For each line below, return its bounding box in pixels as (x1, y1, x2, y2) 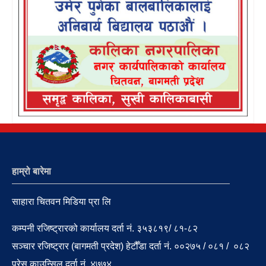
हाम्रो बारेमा (12, 166, 51, 177)
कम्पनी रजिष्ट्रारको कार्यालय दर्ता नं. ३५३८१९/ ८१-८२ (12, 223, 198, 234)
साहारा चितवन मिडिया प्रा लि (12, 197, 111, 207)
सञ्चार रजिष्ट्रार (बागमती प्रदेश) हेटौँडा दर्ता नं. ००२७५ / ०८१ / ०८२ (12, 241, 249, 252)
